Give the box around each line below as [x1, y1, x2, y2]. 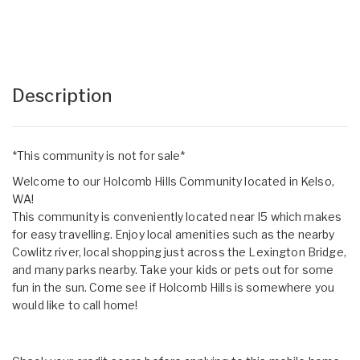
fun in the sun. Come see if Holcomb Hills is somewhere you [12, 280, 335, 294]
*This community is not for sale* [12, 148, 186, 162]
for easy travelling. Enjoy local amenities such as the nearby [12, 227, 335, 241]
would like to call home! [12, 297, 138, 312]
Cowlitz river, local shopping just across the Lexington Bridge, [12, 244, 346, 259]
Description [12, 84, 112, 106]
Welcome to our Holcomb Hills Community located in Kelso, [12, 174, 334, 188]
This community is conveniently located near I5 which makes [12, 209, 342, 223]
